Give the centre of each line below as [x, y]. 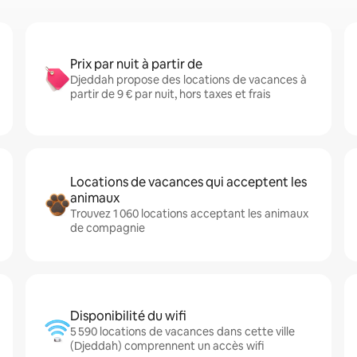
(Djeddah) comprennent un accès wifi [167, 346]
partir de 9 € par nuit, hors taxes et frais [171, 94]
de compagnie [108, 228]
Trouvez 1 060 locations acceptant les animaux [189, 214]
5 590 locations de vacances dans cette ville [182, 331]
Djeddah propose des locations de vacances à [188, 80]
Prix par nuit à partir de [136, 64]
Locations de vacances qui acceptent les [188, 182]
